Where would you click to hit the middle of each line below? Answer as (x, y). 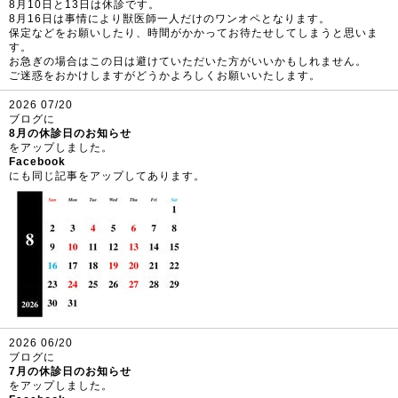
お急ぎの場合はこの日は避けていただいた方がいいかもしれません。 (188, 61)
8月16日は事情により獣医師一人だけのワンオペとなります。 (170, 18)
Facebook (37, 161)
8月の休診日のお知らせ (70, 133)
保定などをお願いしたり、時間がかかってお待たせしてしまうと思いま (194, 32)
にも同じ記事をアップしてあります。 (107, 175)
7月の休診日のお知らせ (70, 371)
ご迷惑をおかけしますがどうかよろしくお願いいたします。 (165, 75)
